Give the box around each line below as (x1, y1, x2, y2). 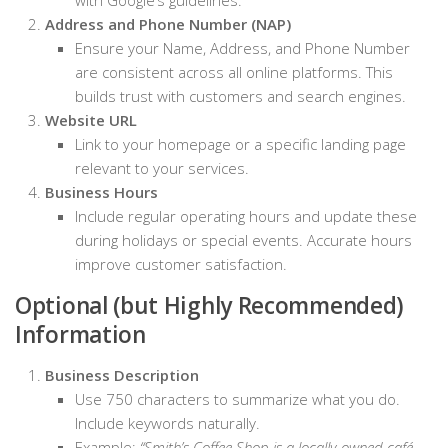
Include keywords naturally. (75, 412, 260, 433)
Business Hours (45, 181, 158, 202)
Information (15, 318, 146, 350)
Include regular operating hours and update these (75, 205, 417, 226)
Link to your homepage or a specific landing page (75, 133, 406, 154)
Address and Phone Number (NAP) (45, 13, 291, 34)
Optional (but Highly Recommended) (15, 289, 405, 321)
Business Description (45, 364, 199, 385)
